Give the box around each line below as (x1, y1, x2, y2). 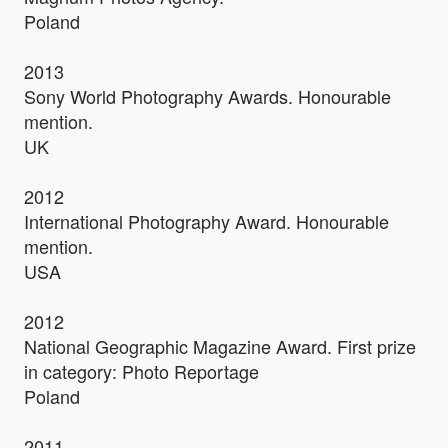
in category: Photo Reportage (24, 358, 259, 385)
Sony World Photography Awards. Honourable (24, 83, 391, 110)
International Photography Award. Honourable (24, 208, 389, 235)
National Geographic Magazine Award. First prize (24, 333, 416, 360)
